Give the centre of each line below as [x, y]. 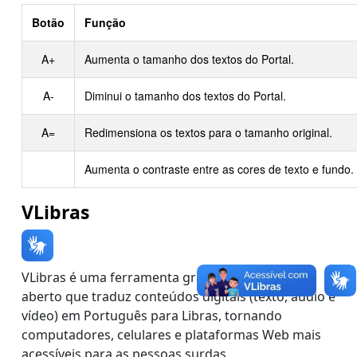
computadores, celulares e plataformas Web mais [171, 335]
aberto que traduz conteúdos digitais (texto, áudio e [178, 296]
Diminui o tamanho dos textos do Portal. [185, 96]
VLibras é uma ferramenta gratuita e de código [163, 277]
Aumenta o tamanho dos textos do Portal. [189, 59]
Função [105, 22]
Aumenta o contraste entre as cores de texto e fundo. [219, 169]
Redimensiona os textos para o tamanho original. [208, 132]
